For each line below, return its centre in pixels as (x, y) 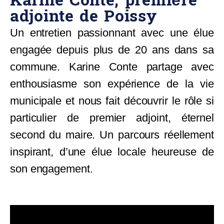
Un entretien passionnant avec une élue (112, 33)
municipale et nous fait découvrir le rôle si (112, 101)
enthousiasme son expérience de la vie (112, 84)
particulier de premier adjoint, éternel (112, 118)
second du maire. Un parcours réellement (112, 135)
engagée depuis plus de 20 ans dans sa (112, 50)
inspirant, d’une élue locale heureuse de (112, 152)
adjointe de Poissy (83, 17)
